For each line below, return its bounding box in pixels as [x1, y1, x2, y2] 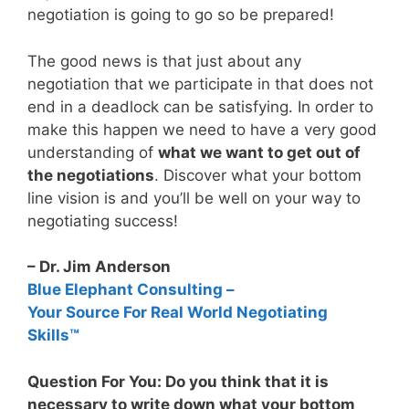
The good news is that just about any [27, 51, 301, 70]
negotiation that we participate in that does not [27, 74, 373, 93]
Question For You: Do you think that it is [27, 372, 329, 391]
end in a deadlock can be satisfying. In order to [27, 97, 373, 116]
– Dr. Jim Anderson [27, 257, 171, 277]
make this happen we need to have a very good [27, 120, 377, 139]
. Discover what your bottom [154, 165, 362, 184]
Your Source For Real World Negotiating [27, 303, 328, 322]
